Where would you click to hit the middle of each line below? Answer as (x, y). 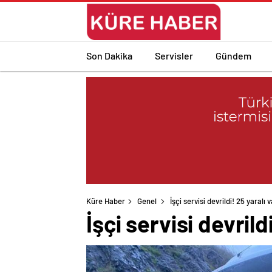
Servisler (174, 55)
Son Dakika (109, 55)
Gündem (233, 55)
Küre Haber (106, 201)
